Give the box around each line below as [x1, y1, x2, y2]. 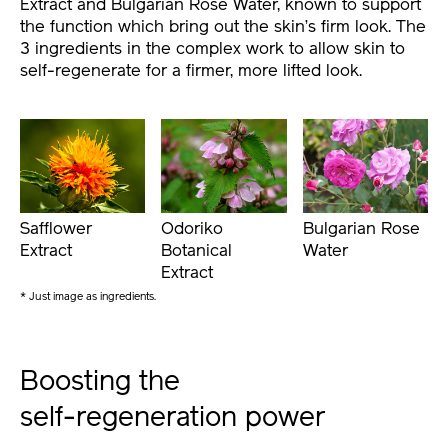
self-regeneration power [20, 404, 325, 433]
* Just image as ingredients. [20, 291, 156, 303]
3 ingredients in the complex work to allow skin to [20, 41, 405, 59]
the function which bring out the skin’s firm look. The [20, 19, 426, 37]
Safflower [20, 220, 92, 238]
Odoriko [161, 220, 224, 238]
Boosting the [20, 368, 180, 397]
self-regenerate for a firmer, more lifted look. [20, 63, 362, 81]
